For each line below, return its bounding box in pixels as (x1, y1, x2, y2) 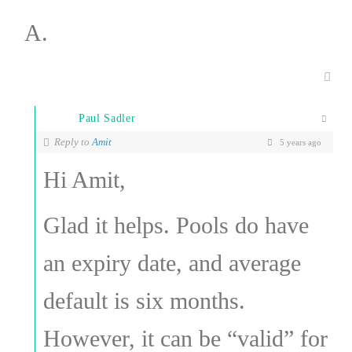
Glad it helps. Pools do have (42, 211, 309, 238)
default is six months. (42, 287, 245, 313)
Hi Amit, (42, 166, 126, 192)
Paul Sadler (78, 112, 136, 124)
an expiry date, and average (42, 249, 301, 276)
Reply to (53, 135, 92, 148)
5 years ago (277, 137, 322, 148)
